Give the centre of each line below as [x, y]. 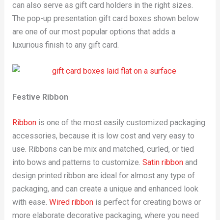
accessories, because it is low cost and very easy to [104, 136]
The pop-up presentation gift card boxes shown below [106, 18]
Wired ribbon [71, 202]
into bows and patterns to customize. [78, 162]
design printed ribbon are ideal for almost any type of [104, 175]
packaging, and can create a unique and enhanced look [106, 189]
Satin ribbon [163, 162]
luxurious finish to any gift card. [66, 45]
